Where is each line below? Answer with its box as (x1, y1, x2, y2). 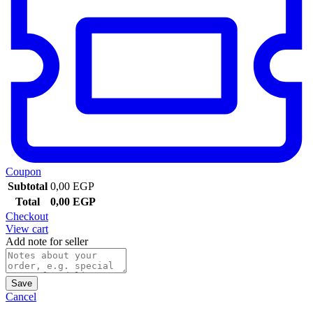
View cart (6, 222, 48, 235)
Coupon (6, 165, 41, 177)
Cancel (6, 290, 36, 303)
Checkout (6, 210, 48, 222)
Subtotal (8, 180, 48, 192)
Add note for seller (6, 235, 88, 247)
